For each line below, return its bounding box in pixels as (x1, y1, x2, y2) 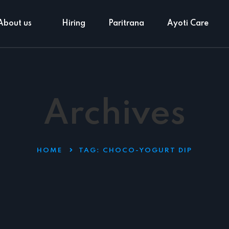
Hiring (62, 19, 86, 28)
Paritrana (108, 19, 145, 28)
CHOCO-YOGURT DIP (103, 147, 192, 154)
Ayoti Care (167, 19, 209, 28)
